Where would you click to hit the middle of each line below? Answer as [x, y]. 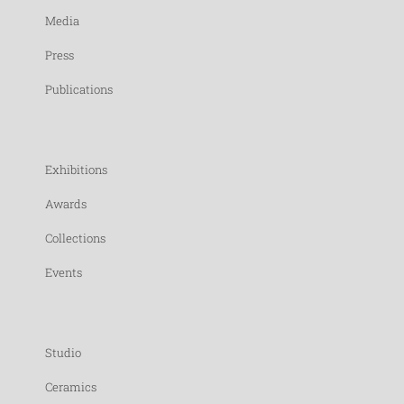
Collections [75, 238]
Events [64, 272]
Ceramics [71, 386]
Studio [63, 352]
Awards [66, 203]
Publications [79, 89]
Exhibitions [76, 169]
